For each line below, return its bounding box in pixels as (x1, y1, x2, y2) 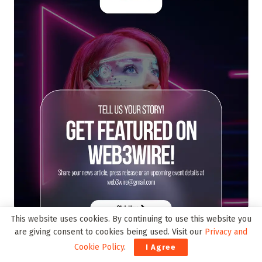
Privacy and (205, 227, 247, 237)
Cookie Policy (74, 242, 124, 252)
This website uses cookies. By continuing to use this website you (11, 214, 251, 224)
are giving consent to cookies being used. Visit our (15, 227, 205, 237)
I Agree (146, 243, 176, 251)
